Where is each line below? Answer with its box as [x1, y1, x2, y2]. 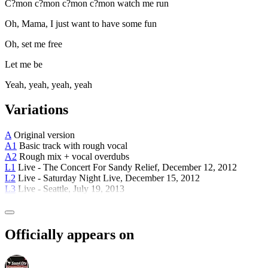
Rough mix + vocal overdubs [17, 151, 129, 162]
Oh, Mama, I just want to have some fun [5, 18, 157, 29]
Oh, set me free [5, 38, 62, 49]
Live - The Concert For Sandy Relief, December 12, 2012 [16, 162, 237, 173]
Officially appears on [5, 227, 134, 243]
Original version [11, 130, 75, 141]
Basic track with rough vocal [17, 141, 127, 151]
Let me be [5, 59, 42, 69]
